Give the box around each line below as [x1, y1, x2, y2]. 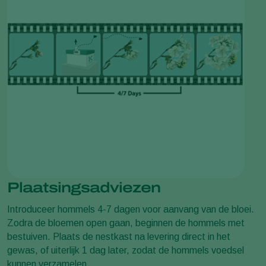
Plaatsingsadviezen [7, 180, 160, 195]
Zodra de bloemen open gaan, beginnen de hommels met [7, 218, 245, 228]
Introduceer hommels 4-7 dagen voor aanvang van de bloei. [7, 204, 254, 214]
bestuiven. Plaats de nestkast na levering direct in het [7, 232, 230, 242]
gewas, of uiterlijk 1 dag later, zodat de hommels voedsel [7, 245, 244, 255]
